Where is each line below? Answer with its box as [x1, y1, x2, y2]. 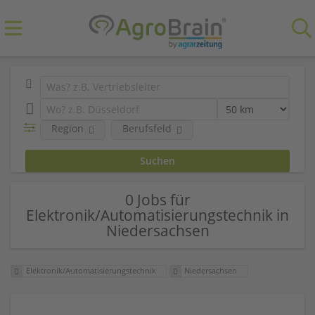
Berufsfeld [122, 122, 172, 135]
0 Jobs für [124, 189, 191, 210]
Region [51, 122, 84, 135]
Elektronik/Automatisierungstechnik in [26, 205, 289, 225]
